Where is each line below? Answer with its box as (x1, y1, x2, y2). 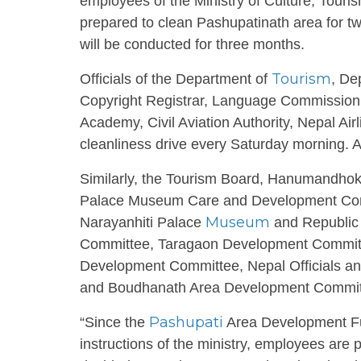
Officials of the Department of (80, 71, 272, 87)
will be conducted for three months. (80, 36, 305, 52)
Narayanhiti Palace (80, 214, 205, 230)
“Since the (80, 314, 149, 330)
